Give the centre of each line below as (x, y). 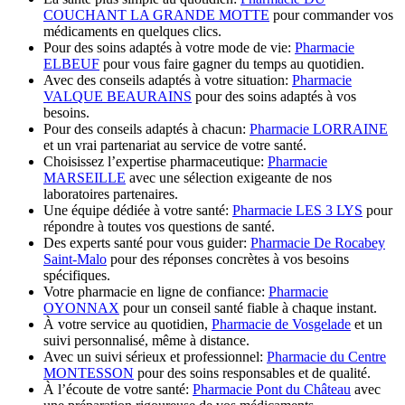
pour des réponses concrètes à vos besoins (228, 259)
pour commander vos (331, 14)
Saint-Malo (75, 259)
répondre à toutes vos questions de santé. (159, 226)
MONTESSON (89, 372)
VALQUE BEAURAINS (118, 96)
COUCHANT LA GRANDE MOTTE (156, 14)
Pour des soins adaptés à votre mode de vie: (169, 47)
